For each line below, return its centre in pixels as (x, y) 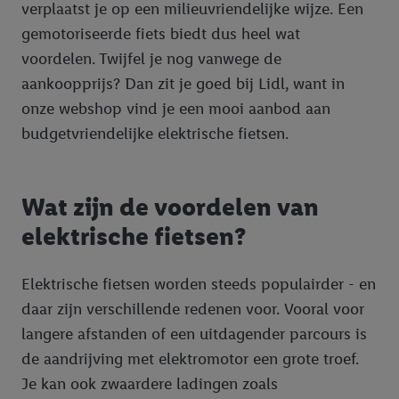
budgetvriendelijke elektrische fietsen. (155, 134)
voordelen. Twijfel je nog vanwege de (151, 59)
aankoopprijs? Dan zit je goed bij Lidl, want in (183, 84)
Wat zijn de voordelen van (170, 206)
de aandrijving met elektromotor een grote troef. (190, 358)
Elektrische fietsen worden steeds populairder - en (199, 284)
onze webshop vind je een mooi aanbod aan (176, 109)
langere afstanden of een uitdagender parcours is (194, 334)
